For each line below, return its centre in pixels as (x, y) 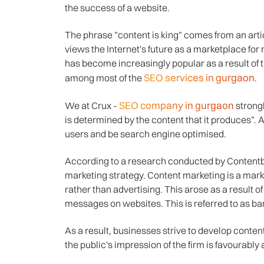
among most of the (104, 78)
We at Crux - (92, 106)
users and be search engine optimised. (145, 134)
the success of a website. (117, 8)
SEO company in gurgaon (176, 105)
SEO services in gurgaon (199, 78)
